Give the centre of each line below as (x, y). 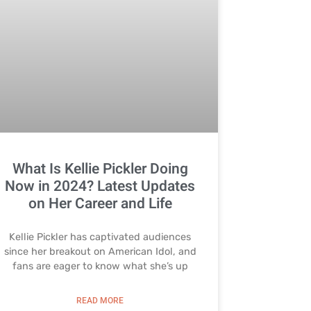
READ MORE (100, 300)
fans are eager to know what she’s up (100, 266)
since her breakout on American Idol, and (100, 251)
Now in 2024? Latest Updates (100, 186)
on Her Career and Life (100, 203)
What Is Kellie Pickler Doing (100, 169)
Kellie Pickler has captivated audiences (100, 237)
